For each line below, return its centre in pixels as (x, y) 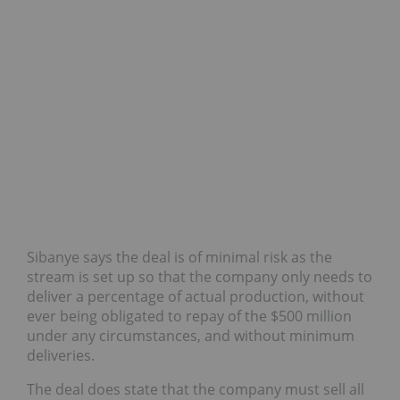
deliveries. (61, 356)
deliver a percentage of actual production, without (196, 297)
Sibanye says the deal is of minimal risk (159, 258)
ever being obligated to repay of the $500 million (189, 317)
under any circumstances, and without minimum (191, 336)
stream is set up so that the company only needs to (200, 277)
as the (312, 258)
